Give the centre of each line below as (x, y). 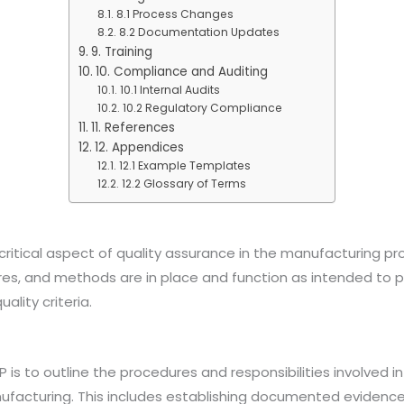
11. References (133, 128)
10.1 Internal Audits (170, 90)
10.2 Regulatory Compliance (202, 108)
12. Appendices (139, 148)
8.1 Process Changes (174, 14)
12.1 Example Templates (184, 166)
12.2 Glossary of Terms (184, 184)
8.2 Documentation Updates (199, 32)
